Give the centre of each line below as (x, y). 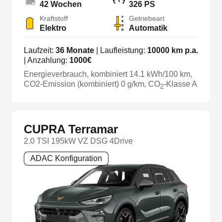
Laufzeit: (40, 51)
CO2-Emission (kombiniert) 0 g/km (84, 84)
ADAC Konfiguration (66, 159)
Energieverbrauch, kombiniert (77, 74)
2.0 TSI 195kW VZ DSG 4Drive (78, 141)
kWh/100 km (168, 74)
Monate (79, 51)
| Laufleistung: (121, 51)
